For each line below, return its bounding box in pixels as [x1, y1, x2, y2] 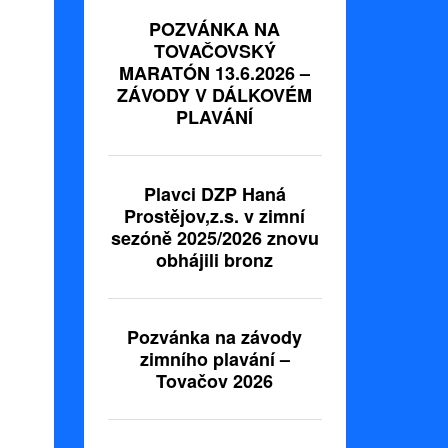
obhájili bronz [156, 247, 274, 274]
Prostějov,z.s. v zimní [124, 203, 306, 230]
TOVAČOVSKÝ [153, 38, 276, 65]
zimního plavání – [139, 346, 290, 373]
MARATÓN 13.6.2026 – [119, 60, 311, 87]
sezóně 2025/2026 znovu [110, 225, 319, 252]
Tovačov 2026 [156, 368, 274, 395]
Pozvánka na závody [127, 324, 303, 351]
